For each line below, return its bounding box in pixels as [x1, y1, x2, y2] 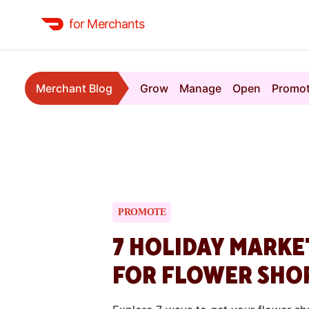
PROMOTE [118, 207, 166, 218]
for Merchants [69, 17, 145, 31]
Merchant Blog [36, 81, 112, 95]
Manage [179, 81, 221, 95]
